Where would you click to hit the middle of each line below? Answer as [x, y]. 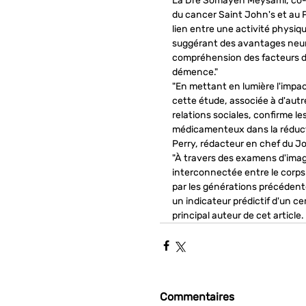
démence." [195, 72]
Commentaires [197, 296]
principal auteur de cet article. [238, 215]
